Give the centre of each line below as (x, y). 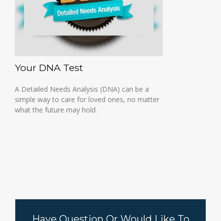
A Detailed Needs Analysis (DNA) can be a (82, 89)
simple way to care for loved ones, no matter (87, 99)
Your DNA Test (49, 68)
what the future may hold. (56, 110)
